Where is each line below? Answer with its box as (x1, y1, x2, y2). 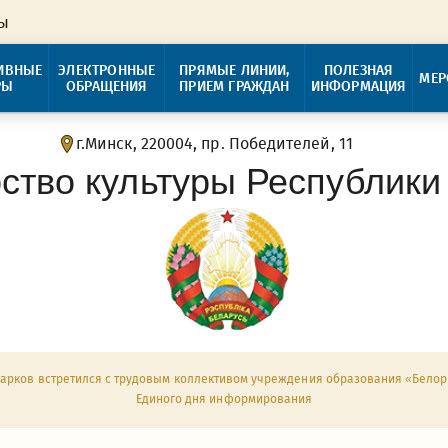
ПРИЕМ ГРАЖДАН (179, 77, 290, 95)
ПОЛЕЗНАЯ (323, 61, 394, 79)
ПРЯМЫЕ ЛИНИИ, (179, 61, 290, 79)
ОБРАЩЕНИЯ (65, 77, 148, 95)
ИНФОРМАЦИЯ (310, 77, 407, 95)
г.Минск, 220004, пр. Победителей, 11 (75, 133, 353, 153)
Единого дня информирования (135, 392, 313, 406)
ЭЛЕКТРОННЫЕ (58, 61, 156, 79)
